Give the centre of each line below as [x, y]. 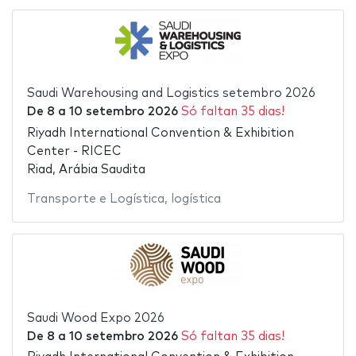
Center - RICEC [74, 151]
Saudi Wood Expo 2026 [95, 318]
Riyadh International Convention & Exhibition [160, 133]
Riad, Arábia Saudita [86, 169]
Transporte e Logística [95, 199]
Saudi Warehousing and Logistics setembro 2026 [171, 94]
